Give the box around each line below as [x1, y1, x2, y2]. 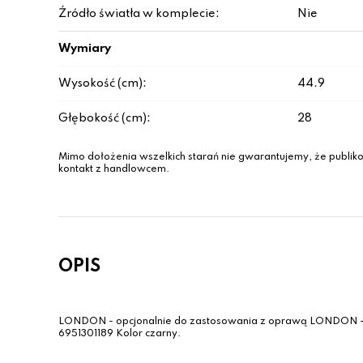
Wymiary [58, 43, 111, 54]
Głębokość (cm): [58, 113, 151, 124]
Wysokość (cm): [58, 78, 147, 89]
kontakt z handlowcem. [58, 164, 169, 174]
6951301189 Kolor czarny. [58, 329, 181, 339]
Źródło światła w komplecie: [58, 8, 220, 19]
